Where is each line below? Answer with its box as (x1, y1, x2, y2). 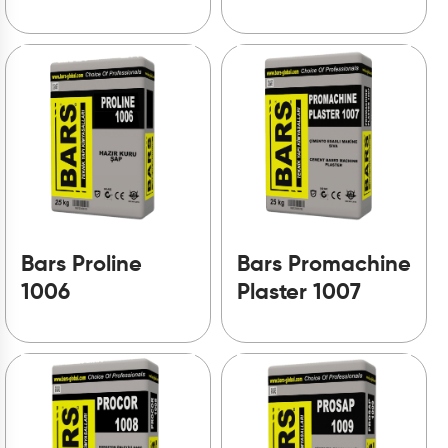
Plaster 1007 (237, 282, 362, 305)
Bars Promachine (237, 254, 412, 277)
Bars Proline (21, 254, 142, 277)
